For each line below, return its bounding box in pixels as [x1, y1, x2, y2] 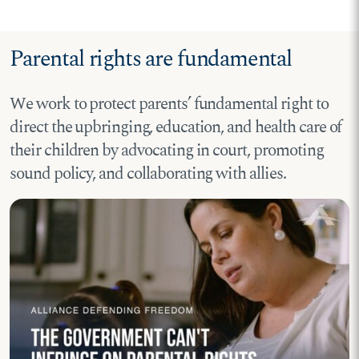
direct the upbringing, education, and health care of [10, 115, 342, 141]
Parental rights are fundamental [10, 42, 292, 76]
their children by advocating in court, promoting [10, 138, 324, 164]
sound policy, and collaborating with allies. [10, 161, 286, 188]
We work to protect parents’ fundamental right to [10, 91, 329, 118]
